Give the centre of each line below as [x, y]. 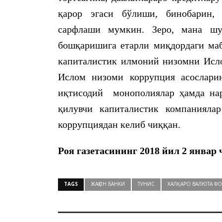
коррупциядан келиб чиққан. [119, 124]
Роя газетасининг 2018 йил [120, 151]
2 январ [199, 151]
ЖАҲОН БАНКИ [108, 184]
